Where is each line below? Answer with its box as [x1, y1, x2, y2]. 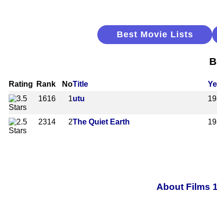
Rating [9, 79, 33, 88]
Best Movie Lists [116, 30, 193, 39]
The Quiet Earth [73, 117, 130, 126]
